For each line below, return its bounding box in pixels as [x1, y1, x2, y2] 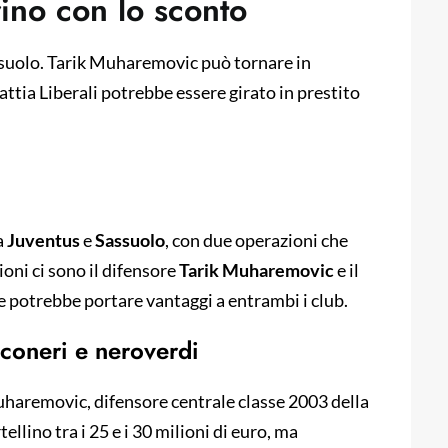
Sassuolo [95, 229, 165, 252]
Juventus [7, 229, 80, 252]
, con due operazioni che [165, 229, 348, 252]
